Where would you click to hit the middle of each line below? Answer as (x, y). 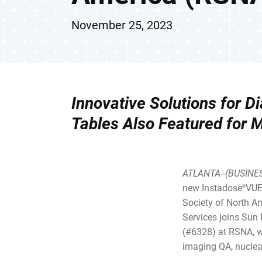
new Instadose (212, 188)
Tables (97, 124)
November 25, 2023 (122, 25)
